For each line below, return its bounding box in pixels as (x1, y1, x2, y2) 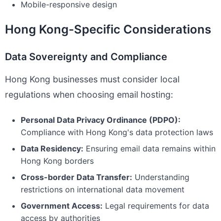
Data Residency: (21, 144, 83, 153)
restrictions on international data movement (21, 184, 184, 194)
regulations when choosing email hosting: (5, 89, 173, 100)
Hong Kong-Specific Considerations (5, 22, 211, 37)
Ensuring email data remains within (83, 144, 216, 153)
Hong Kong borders (21, 156, 94, 166)
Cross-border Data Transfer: (21, 172, 132, 182)
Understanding (132, 172, 189, 182)
